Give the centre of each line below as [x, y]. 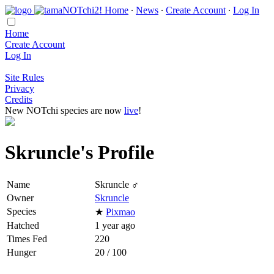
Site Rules [24, 77]
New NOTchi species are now [65, 110]
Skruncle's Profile [80, 153]
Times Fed [27, 239]
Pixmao [120, 212]
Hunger [21, 252]
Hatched [23, 225]
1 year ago [115, 225]
